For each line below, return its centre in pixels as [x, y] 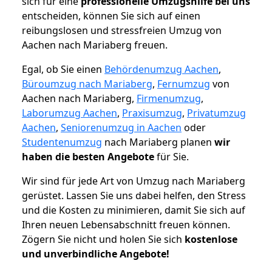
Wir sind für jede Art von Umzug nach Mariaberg [134, 181]
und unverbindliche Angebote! [96, 254]
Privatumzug [216, 113]
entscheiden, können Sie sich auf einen [111, 16]
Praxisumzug [152, 113]
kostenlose [211, 240]
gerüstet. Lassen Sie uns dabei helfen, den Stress [134, 196]
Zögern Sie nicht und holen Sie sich [103, 240]
